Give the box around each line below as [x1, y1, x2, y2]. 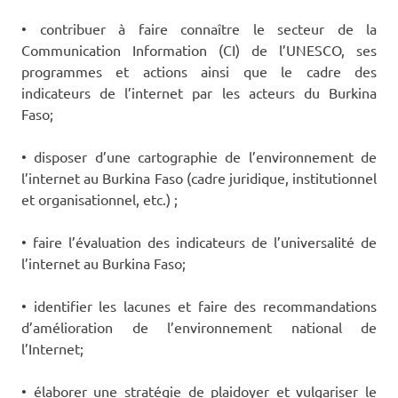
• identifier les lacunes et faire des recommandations [21, 297, 377, 315]
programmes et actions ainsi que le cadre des [21, 62, 377, 81]
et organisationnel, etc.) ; [21, 190, 178, 209]
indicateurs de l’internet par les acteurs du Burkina [21, 84, 377, 102]
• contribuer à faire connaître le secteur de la [21, 20, 377, 38]
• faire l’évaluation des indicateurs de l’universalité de [21, 233, 377, 251]
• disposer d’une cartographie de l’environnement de [21, 147, 377, 166]
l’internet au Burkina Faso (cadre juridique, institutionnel [21, 169, 377, 187]
